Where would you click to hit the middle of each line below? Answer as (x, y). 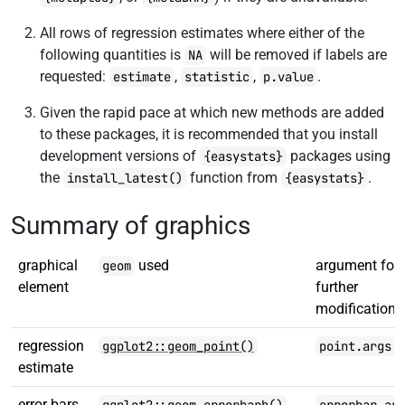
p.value (288, 77)
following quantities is (112, 55)
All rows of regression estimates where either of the (202, 33)
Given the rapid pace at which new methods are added (212, 113)
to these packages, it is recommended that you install (209, 134)
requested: (75, 76)
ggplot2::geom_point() (178, 346)
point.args (355, 346)
